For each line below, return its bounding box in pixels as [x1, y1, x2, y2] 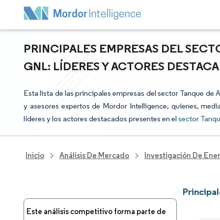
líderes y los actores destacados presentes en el [24, 114, 178, 123]
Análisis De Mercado [59, 151, 129, 160]
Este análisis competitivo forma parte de [27, 207, 166, 216]
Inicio [26, 151, 44, 160]
